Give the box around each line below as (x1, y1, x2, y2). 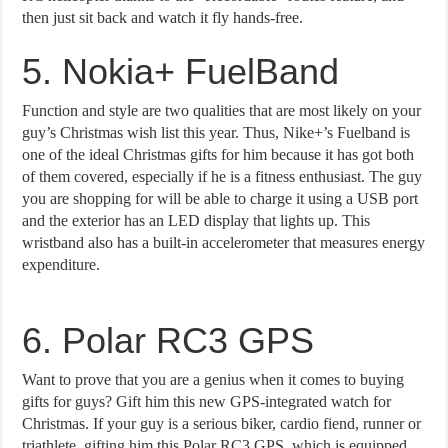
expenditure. (22, 255, 101, 273)
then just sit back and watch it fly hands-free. (22, 8, 304, 26)
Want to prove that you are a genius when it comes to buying (22, 370, 405, 388)
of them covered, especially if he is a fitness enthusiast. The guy (22, 167, 423, 185)
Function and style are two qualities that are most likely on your (22, 101, 422, 119)
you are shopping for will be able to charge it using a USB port (22, 189, 419, 207)
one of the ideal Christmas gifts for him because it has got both (22, 145, 415, 163)
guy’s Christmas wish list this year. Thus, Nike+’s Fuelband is (22, 123, 411, 141)
